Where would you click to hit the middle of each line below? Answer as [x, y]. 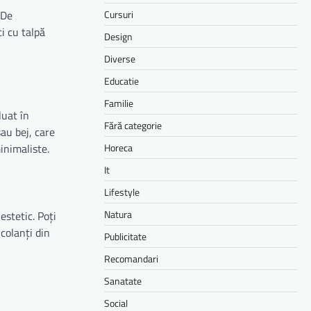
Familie [119, 103]
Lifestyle [122, 192]
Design [118, 36]
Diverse [120, 58]
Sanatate [123, 280]
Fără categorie [133, 125]
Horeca [118, 147]
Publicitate [125, 236]
